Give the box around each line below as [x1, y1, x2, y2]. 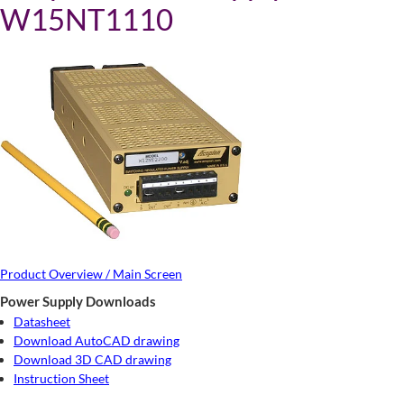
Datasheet [14, 314, 70, 329]
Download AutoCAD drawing [14, 333, 179, 348]
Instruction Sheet [14, 371, 109, 386]
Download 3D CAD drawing [14, 352, 171, 367]
